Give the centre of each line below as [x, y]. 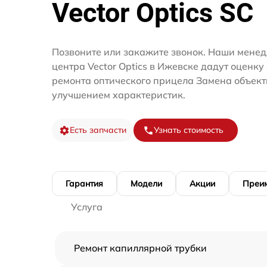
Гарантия [84, 184]
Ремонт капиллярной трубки [140, 248]
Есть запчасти [98, 130]
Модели [146, 184]
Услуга [87, 207]
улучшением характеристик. [119, 95]
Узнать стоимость [189, 130]
